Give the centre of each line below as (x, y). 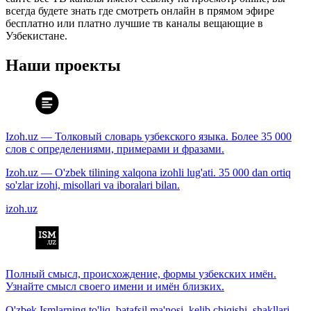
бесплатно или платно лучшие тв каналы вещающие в (134, 24)
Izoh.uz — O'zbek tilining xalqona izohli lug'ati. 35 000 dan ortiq (148, 173)
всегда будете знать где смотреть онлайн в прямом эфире (140, 11)
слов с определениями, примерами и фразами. (115, 149)
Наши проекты (63, 66)
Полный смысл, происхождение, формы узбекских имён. (141, 274)
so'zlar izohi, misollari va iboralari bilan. (93, 185)
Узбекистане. (36, 36)
